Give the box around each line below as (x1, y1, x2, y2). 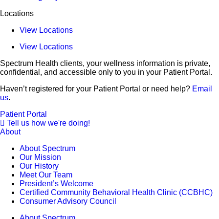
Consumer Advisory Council (20, 197, 116, 205)
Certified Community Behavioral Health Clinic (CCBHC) (20, 188, 213, 197)
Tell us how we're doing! (7, 118, 90, 127)
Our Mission (20, 153, 61, 161)
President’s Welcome (20, 179, 93, 188)
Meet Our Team (20, 170, 72, 179)
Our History (20, 161, 59, 170)
